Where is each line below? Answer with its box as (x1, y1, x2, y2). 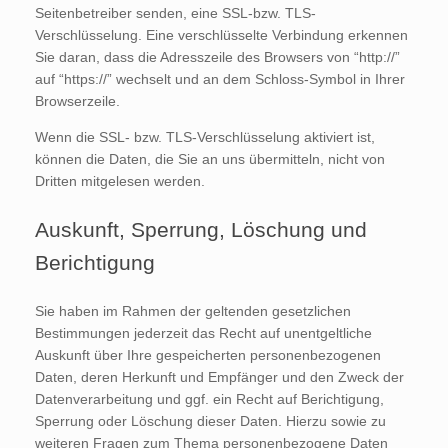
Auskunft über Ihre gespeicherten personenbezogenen (35, 347, 381, 364)
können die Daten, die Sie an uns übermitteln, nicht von (35, 151, 385, 168)
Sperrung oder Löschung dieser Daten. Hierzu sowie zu (35, 413, 386, 430)
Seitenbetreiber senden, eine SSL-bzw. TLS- (35, 5, 316, 22)
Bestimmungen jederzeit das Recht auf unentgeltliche (35, 325, 372, 342)
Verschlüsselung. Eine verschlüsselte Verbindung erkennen (35, 27, 408, 44)
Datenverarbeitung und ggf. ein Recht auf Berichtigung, (35, 391, 384, 408)
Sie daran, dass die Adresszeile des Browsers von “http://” (35, 49, 400, 66)
